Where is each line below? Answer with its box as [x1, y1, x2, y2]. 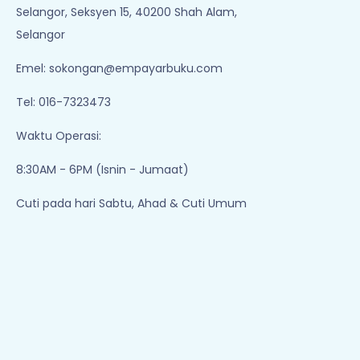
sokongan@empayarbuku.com [49, 60, 223, 76]
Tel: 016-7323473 [16, 94, 111, 110]
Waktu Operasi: [16, 128, 101, 144]
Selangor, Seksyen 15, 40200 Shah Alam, [16, 4, 237, 20]
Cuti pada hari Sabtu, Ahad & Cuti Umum [16, 195, 247, 211]
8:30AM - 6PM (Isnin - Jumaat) [16, 162, 189, 178]
